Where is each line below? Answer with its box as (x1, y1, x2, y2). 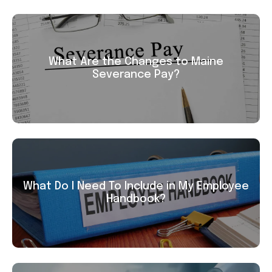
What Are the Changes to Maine (49, 56, 223, 68)
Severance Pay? (92, 69, 180, 81)
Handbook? (106, 194, 166, 205)
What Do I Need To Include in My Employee (23, 181, 249, 192)
